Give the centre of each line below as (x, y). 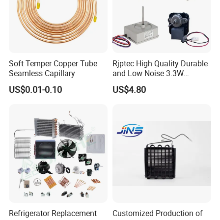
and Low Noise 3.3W (148, 73)
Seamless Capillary (42, 73)
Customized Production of (157, 213)
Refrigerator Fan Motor (151, 83)
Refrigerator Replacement (53, 213)
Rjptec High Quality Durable (160, 63)
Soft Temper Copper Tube (53, 63)
